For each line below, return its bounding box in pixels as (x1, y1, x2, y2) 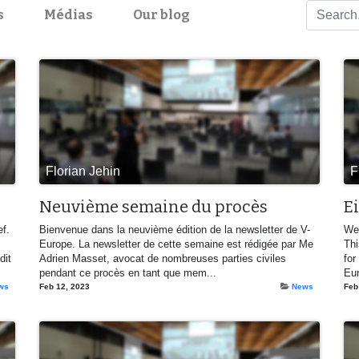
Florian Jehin (46, 163, 120, 178)
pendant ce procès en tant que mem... (39, 266, 216, 279)
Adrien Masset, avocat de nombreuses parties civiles (39, 252, 286, 264)
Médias (44, 7, 94, 22)
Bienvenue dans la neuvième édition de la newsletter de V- (39, 223, 310, 236)
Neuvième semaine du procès (39, 196, 268, 216)
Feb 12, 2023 (39, 281, 90, 291)
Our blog (133, 7, 191, 22)
